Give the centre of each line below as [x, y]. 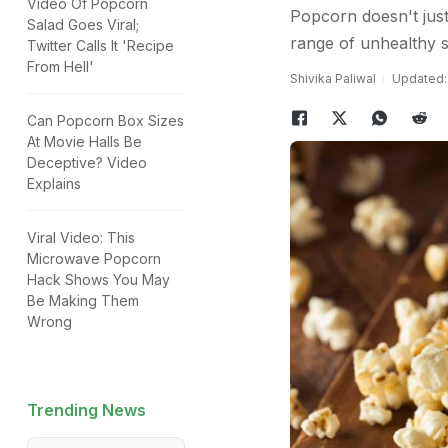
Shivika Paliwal [332, 78]
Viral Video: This [81, 237]
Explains [54, 183]
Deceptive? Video [87, 162]
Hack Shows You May [98, 279]
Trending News [86, 410]
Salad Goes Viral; [83, 24]
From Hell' [60, 66]
